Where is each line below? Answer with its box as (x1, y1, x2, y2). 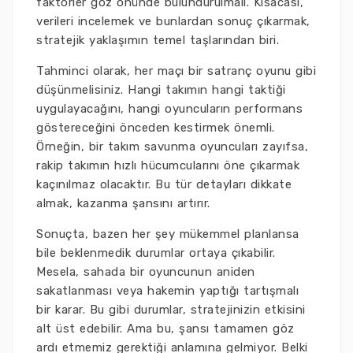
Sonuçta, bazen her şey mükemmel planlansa (36, 227, 299, 241)
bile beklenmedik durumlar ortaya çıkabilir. (36, 246, 276, 260)
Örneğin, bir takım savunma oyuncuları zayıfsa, (36, 139, 308, 154)
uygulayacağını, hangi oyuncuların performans (36, 102, 303, 116)
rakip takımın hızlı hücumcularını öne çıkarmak (36, 158, 299, 173)
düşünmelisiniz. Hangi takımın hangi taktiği (36, 83, 286, 97)
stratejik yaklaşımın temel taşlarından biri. (36, 33, 279, 47)
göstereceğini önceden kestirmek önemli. (36, 121, 275, 135)
